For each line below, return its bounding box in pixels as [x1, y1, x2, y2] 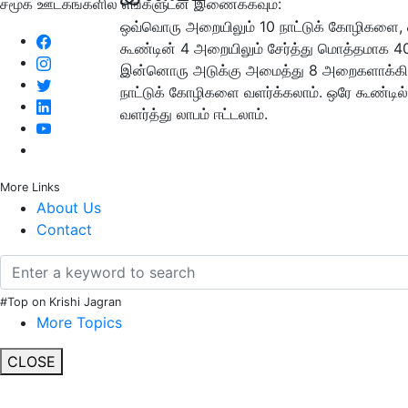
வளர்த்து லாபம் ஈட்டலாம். [120, 105, 268, 124]
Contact [36, 219, 92, 239]
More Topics [36, 312, 122, 331]
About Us [36, 198, 101, 217]
